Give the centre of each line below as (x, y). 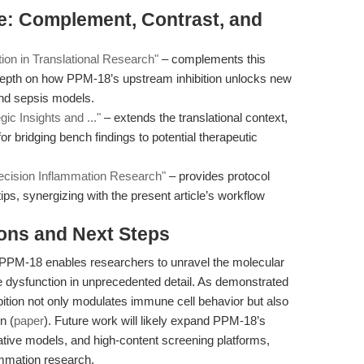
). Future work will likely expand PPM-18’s (155, 321)
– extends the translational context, (194, 117)
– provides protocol (218, 176)
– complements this (212, 59)
